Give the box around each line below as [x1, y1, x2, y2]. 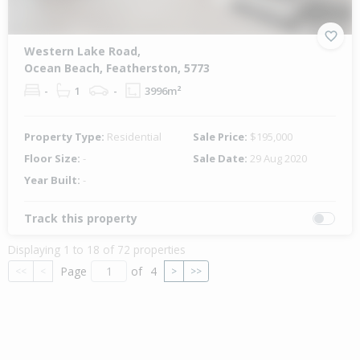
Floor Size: [24, 151, 83, 166]
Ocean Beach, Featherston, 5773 [24, 60, 210, 76]
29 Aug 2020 [250, 151, 307, 166]
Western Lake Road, [24, 43, 141, 59]
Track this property [24, 211, 137, 227]
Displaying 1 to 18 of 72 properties [8, 242, 186, 258]
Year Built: [24, 173, 83, 188]
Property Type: [24, 129, 107, 145]
